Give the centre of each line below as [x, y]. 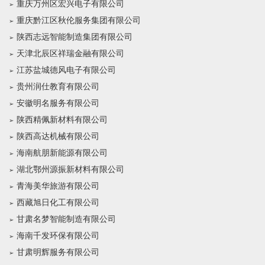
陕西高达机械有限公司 [58, 136]
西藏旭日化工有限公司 [58, 203]
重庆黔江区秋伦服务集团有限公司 [79, 20]
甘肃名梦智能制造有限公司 [66, 219]
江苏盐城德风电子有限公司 [66, 70]
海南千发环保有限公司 [58, 236]
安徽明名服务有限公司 [58, 103]
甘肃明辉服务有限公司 [58, 252]
